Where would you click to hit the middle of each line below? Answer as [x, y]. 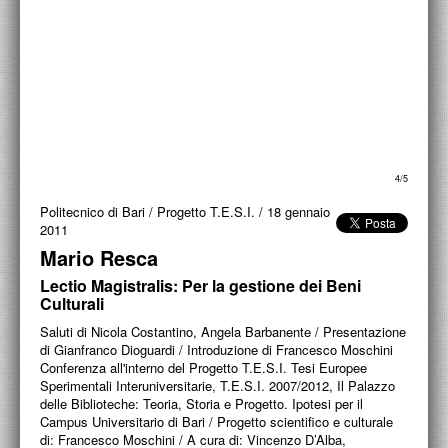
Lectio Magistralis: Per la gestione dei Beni [200, 285]
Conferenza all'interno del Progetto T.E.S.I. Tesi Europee [203, 367]
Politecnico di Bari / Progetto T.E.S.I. [147, 211]
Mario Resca [99, 257]
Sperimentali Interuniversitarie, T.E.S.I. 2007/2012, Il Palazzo [217, 385]
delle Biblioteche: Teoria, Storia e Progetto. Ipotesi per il [201, 403]
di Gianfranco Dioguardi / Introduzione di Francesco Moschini [216, 349]
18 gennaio [298, 211]
